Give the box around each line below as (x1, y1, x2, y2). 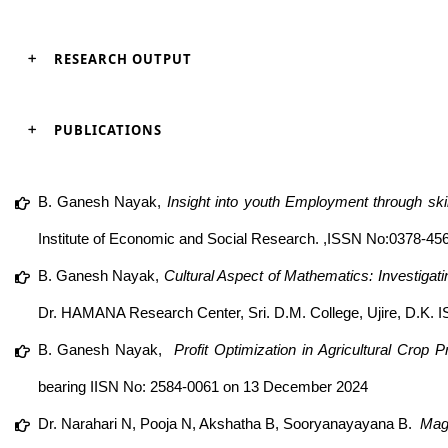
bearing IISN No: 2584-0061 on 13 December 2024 (37, 378, 368, 395)
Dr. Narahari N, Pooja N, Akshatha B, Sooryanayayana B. (37, 415, 416, 432)
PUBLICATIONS (54, 121, 162, 139)
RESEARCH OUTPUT (54, 50, 192, 68)
